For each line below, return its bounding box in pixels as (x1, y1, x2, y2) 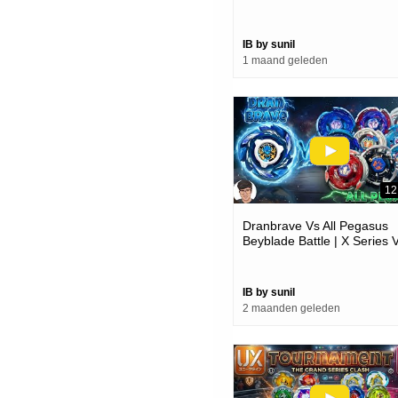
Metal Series (243, 248, 313, 263)
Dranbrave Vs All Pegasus (243, 218, 388, 233)
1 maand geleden (243, 54, 328, 68)
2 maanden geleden (243, 301, 340, 314)
